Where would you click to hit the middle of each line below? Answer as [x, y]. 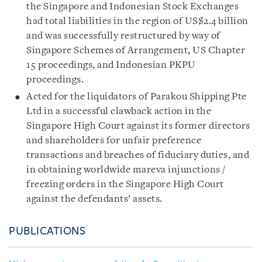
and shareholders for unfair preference [114, 140]
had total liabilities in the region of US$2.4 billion [137, 21]
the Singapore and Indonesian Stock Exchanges [132, 6]
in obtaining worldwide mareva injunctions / [126, 170]
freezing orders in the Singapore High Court [125, 184]
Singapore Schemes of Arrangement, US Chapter [136, 50]
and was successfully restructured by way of [123, 36]
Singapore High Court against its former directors [138, 126]
